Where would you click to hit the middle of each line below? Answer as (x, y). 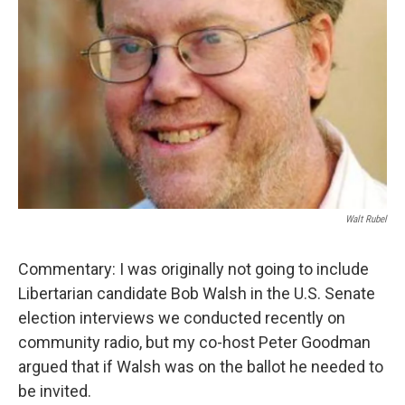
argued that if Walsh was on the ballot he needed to (201, 367)
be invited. (55, 391)
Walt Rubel (366, 219)
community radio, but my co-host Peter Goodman (194, 342)
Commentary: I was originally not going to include (193, 269)
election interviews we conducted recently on (182, 318)
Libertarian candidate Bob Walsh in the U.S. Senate (197, 293)
